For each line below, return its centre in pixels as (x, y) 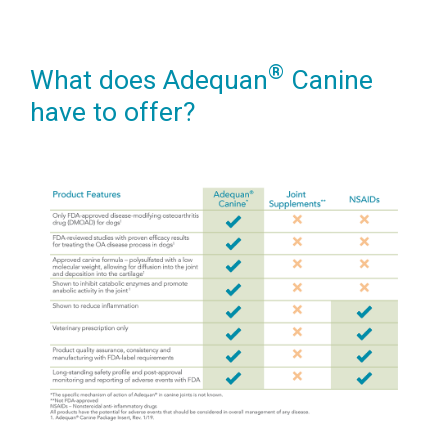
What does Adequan (149, 80)
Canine (328, 80)
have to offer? (112, 112)
